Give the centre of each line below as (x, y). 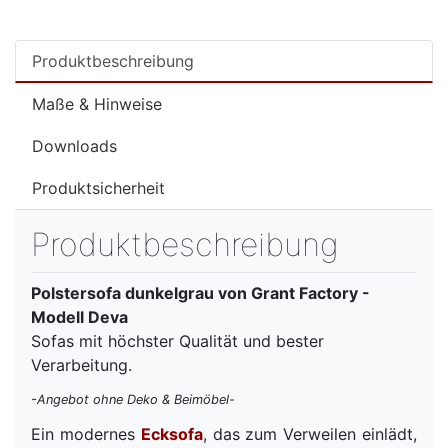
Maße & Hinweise (97, 104)
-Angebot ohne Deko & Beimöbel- (133, 399)
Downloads (74, 146)
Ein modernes (86, 433)
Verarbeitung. (81, 365)
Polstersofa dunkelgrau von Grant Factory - (200, 293)
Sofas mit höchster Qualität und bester (177, 341)
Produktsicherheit (98, 188)
